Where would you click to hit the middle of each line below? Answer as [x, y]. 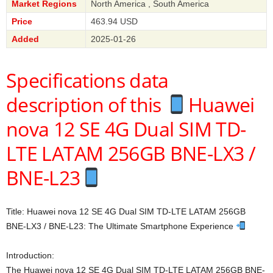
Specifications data [87, 80]
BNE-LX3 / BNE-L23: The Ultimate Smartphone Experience [121, 226]
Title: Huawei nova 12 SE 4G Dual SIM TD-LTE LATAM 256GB [126, 212]
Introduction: [30, 256]
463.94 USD [114, 22]
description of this [86, 105]
